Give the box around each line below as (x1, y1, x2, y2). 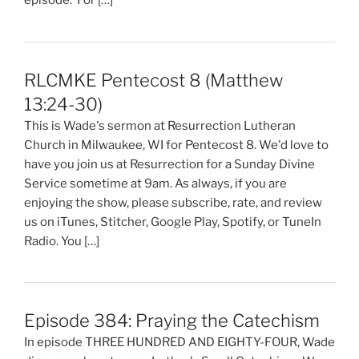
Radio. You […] (24, 233, 99, 248)
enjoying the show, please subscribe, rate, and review (24, 195, 322, 210)
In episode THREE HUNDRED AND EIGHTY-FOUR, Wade (24, 334, 335, 349)
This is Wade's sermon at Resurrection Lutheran (24, 118, 296, 133)
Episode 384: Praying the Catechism (24, 309, 320, 331)
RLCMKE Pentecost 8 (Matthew (24, 69, 283, 91)
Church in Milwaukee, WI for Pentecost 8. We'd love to (24, 137, 329, 152)
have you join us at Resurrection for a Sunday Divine (24, 156, 315, 171)
